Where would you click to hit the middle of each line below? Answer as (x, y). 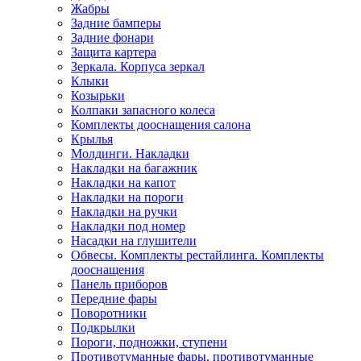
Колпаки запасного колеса (143, 110)
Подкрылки (103, 327)
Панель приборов (119, 284)
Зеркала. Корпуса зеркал (138, 66)
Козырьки (98, 95)
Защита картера (114, 52)
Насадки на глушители (134, 240)
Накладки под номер (128, 226)
